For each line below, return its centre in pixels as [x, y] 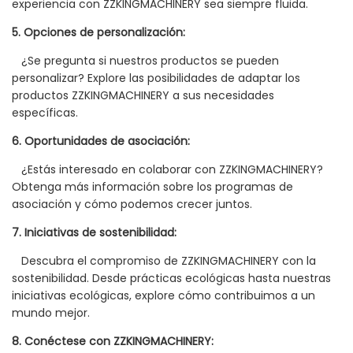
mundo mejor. [51, 313]
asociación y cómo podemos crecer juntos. [132, 204]
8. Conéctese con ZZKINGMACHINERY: [113, 342]
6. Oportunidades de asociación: [101, 141]
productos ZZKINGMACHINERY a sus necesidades [143, 96]
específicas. [45, 113]
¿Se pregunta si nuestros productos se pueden [145, 61]
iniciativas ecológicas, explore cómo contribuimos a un [163, 296]
